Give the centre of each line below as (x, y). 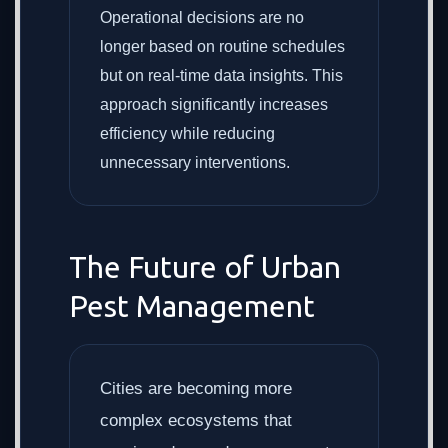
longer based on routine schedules (222, 46)
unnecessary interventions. (195, 162)
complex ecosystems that (196, 420)
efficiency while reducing (187, 133)
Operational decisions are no (202, 17)
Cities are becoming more (196, 388)
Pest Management (192, 306)
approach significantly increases (214, 104)
